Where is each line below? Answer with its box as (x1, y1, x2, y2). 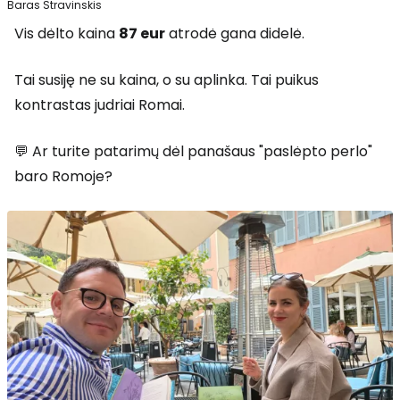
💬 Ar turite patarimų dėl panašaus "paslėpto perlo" (14, 141, 372, 162)
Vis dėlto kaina (14, 23, 119, 45)
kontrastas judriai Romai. (14, 95, 185, 116)
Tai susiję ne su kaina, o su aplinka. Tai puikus (14, 70, 319, 91)
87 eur (119, 23, 165, 45)
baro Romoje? (14, 166, 112, 187)
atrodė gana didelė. (165, 23, 304, 45)
